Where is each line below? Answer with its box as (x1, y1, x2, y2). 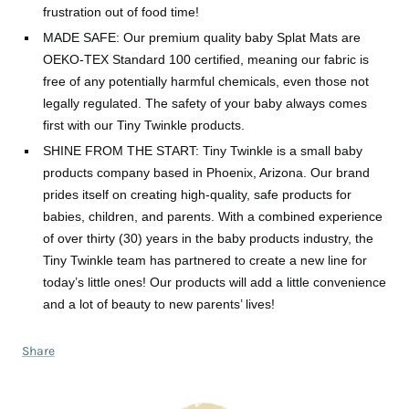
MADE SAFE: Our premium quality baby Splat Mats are (43, 29, 361, 45)
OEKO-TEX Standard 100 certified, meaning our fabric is (43, 51, 369, 67)
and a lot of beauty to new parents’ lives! (43, 296, 275, 311)
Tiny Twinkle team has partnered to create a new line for (43, 252, 367, 267)
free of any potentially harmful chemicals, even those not (43, 73, 369, 89)
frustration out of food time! (43, 4, 203, 19)
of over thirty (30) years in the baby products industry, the (43, 230, 373, 246)
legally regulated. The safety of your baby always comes (43, 95, 367, 110)
